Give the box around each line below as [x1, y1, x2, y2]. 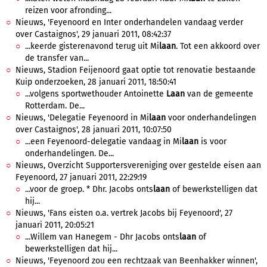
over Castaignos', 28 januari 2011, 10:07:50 [15, 125, 172, 135]
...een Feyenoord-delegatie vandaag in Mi [25, 136, 182, 147]
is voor [198, 136, 226, 147]
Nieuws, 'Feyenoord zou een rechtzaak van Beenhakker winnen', [15, 256, 257, 266]
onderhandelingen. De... [25, 148, 114, 159]
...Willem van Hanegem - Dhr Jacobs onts [25, 232, 179, 242]
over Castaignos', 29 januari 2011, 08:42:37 [15, 29, 171, 39]
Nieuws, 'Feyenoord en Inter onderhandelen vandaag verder [15, 17, 243, 27]
